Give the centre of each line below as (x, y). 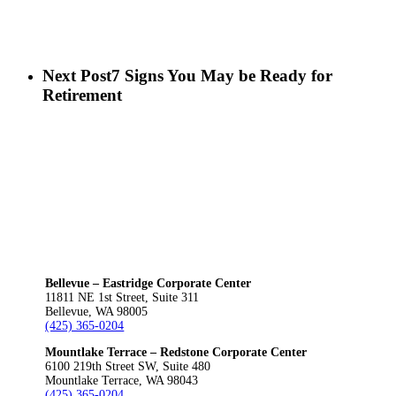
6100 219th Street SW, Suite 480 (128, 366)
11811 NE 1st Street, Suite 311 (122, 297)
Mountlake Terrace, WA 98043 (122, 380)
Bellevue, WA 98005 (97, 311)
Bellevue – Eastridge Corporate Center (148, 283)
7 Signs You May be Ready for (222, 76)
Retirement (82, 95)
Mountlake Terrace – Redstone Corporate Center (176, 352)
